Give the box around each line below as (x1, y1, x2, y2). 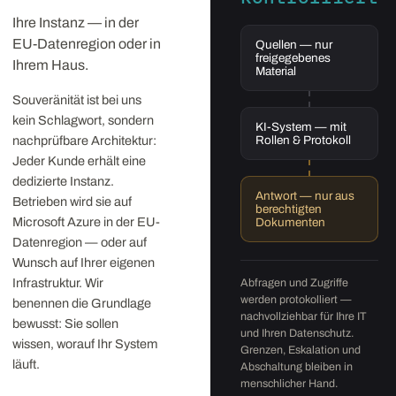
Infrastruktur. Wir (12, 276, 103, 290)
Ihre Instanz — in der (12, 15, 139, 30)
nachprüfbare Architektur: (12, 133, 156, 148)
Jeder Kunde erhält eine (12, 154, 146, 168)
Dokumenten (255, 216, 326, 229)
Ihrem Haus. (12, 57, 88, 72)
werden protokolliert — (240, 293, 353, 306)
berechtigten (255, 202, 323, 216)
